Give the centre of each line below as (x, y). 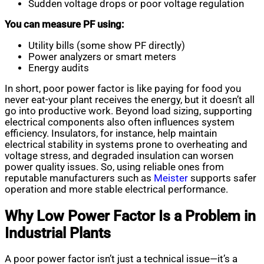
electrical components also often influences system (120, 123)
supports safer (222, 179)
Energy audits (59, 68)
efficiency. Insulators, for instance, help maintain (111, 134)
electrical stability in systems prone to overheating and (126, 145)
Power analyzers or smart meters (102, 57)
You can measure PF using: (64, 25)
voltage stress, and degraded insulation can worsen (119, 156)
